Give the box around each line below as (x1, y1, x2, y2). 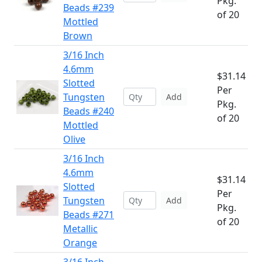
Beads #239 (63, 1, 114, 14)
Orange (63, 236, 97, 249)
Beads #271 (63, 208, 114, 221)
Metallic (63, 222, 98, 235)
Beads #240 (63, 105, 114, 118)
